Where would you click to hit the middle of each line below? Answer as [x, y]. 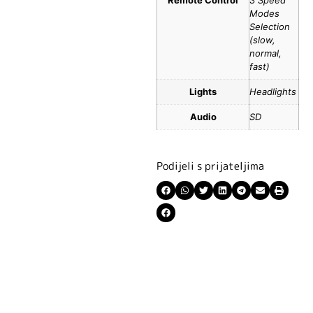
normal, [265, 53]
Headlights [273, 92]
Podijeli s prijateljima [210, 166]
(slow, [262, 40]
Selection [270, 27]
